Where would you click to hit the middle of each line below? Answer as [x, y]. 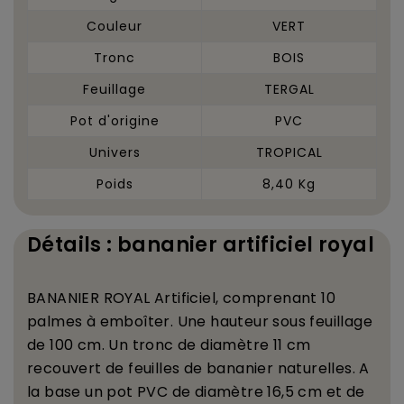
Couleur [115, 26]
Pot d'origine [115, 120]
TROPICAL [289, 152]
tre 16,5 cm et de [303, 391]
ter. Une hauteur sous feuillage [260, 321]
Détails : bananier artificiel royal [201, 244]
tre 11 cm [279, 344]
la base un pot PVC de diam [129, 391]
